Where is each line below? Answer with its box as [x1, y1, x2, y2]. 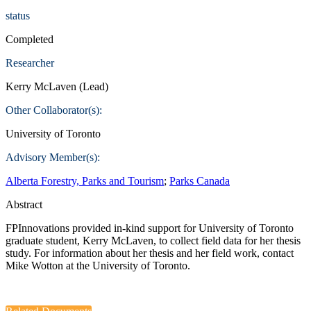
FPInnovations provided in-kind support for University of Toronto [6, 222, 294, 234]
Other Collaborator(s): [6, 104, 102, 116]
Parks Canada [169, 175, 230, 187]
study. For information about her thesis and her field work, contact [6, 247, 294, 259]
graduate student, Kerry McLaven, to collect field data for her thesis [6, 235, 301, 246]
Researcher [6, 57, 54, 69]
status [6, 10, 30, 22]
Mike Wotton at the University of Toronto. [6, 260, 190, 271]
